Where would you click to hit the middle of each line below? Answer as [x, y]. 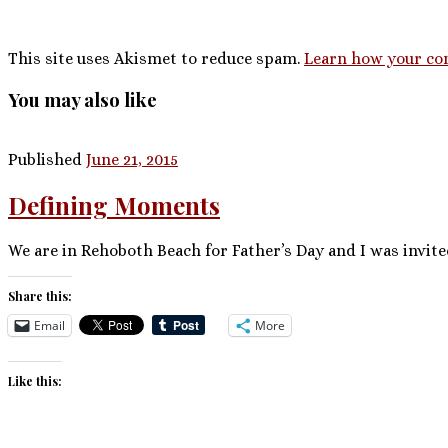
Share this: [40, 295]
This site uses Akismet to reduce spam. [156, 59]
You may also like [82, 99]
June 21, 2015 [132, 159]
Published [47, 159]
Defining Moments [114, 204]
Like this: [35, 380]
